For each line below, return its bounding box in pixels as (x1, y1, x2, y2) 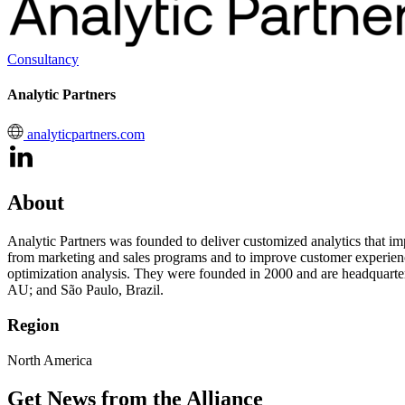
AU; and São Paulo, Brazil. (7, 282, 164, 298)
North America (7, 352, 92, 368)
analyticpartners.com (24, 126, 145, 142)
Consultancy (7, 52, 79, 67)
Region (7, 316, 60, 335)
